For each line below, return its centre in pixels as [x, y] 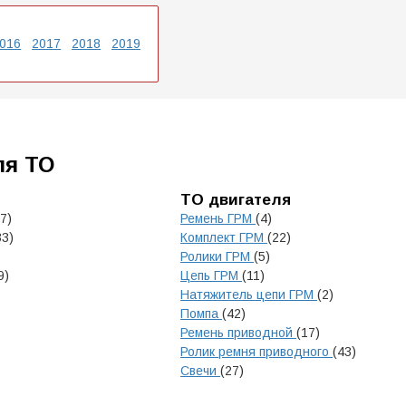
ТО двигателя [236, 200]
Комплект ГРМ [224, 237]
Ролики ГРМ [217, 256]
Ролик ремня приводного [256, 352]
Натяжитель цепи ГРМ [249, 295]
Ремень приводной [238, 333]
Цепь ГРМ [211, 275]
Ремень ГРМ [218, 218]
